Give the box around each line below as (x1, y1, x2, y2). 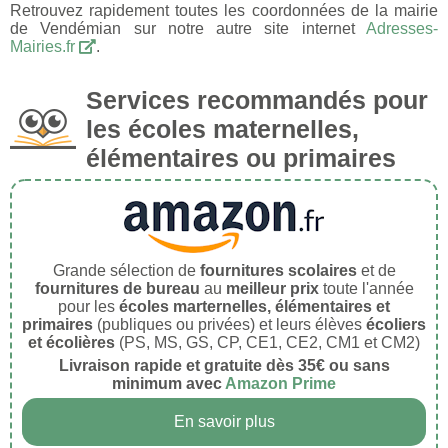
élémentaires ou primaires (86, 143, 396, 172)
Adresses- (366, 19, 438, 37)
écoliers (366, 315, 426, 333)
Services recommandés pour (86, 85, 428, 114)
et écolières (28, 333, 115, 351)
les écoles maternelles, (86, 114, 359, 143)
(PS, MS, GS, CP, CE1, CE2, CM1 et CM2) (115, 333, 420, 351)
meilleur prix (225, 279, 319, 297)
